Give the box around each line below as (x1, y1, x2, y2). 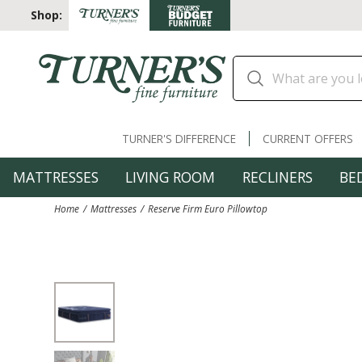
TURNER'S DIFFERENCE (121, 130, 236, 146)
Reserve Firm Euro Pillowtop (148, 202, 268, 216)
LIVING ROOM (125, 166, 216, 187)
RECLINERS (242, 166, 313, 187)
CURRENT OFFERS (262, 130, 353, 146)
